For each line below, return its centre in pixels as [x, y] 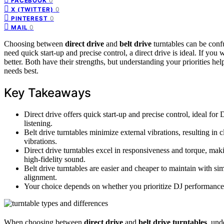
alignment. [40, 177]
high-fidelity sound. [55, 159]
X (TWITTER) [32, 9]
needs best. [21, 70]
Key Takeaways [48, 92]
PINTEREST [29, 18]
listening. [38, 123]
